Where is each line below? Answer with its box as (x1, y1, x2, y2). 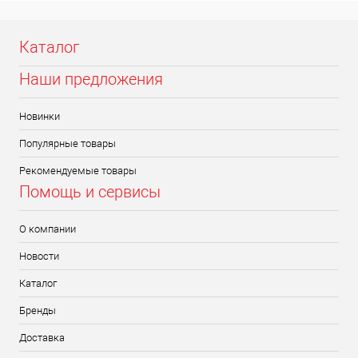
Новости (19, 250, 59, 263)
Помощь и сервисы (19, 182, 161, 202)
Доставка (19, 332, 65, 344)
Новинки (19, 110, 60, 123)
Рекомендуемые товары (19, 165, 137, 177)
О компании (19, 223, 76, 236)
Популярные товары (19, 137, 116, 150)
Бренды (19, 304, 56, 317)
